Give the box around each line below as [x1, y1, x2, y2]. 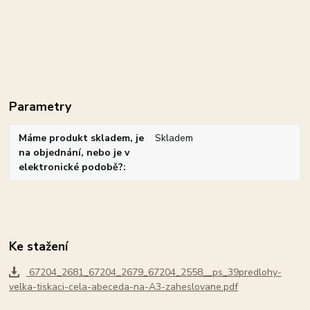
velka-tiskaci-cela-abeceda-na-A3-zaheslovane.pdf [9, 280, 239, 294]
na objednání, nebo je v [19, 146, 130, 160]
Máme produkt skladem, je [19, 131, 145, 145]
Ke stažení [9, 237, 69, 255]
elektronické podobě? [19, 161, 124, 174]
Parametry [9, 98, 72, 116]
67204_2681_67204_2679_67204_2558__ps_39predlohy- [26, 266, 282, 280]
